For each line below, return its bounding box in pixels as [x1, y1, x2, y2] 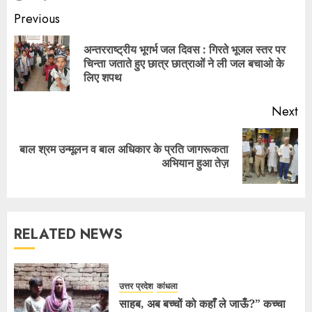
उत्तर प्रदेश [119, 280, 153, 293]
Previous [14, 9, 60, 28]
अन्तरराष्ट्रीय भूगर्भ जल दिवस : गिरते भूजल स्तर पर [84, 41, 286, 57]
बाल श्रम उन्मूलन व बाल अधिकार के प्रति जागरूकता [19, 141, 228, 157]
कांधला [157, 280, 178, 293]
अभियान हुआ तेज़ [162, 155, 228, 171]
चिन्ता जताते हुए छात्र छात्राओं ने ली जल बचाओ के [84, 55, 284, 71]
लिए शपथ [84, 69, 122, 85]
